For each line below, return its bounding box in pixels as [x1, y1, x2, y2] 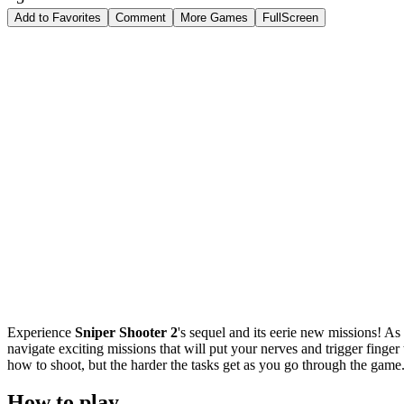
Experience [7, 324, 75, 340]
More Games [180, 10, 248, 24]
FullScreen [262, 10, 318, 24]
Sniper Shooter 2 [75, 324, 178, 340]
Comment [115, 10, 166, 24]
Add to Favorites [14, 10, 101, 24]
